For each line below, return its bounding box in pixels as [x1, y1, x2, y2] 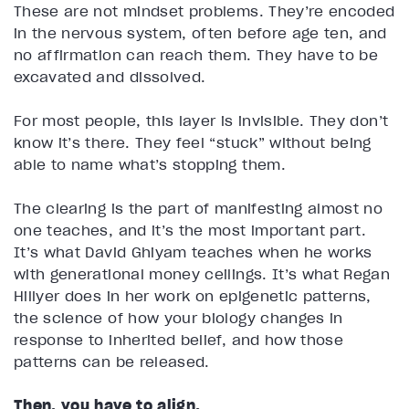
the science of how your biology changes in [14, 309, 343, 328]
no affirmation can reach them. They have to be [14, 46, 379, 65]
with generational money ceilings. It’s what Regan [14, 265, 391, 284]
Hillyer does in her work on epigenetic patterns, [14, 287, 372, 306]
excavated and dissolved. [14, 68, 206, 87]
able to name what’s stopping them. [14, 155, 291, 174]
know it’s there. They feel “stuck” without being [14, 133, 372, 152]
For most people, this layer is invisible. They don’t [14, 111, 389, 131]
